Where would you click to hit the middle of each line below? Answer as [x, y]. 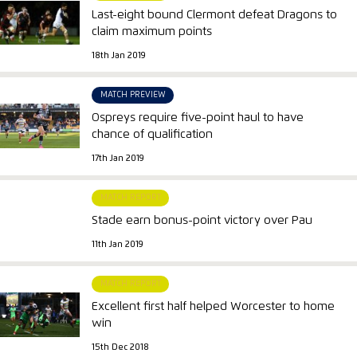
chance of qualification [153, 135]
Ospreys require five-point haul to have [198, 118]
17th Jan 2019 [118, 158]
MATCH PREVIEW [133, 94]
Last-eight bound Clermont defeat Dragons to [215, 15]
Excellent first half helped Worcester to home [214, 307]
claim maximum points [152, 32]
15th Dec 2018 [121, 348]
